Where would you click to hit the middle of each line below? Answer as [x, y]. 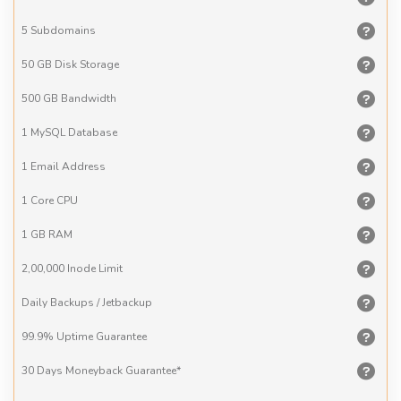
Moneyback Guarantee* [122, 370]
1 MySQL [43, 132]
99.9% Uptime [57, 336]
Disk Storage [85, 64]
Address [82, 166]
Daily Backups [58, 302]
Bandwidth [87, 98]
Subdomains [62, 30]
